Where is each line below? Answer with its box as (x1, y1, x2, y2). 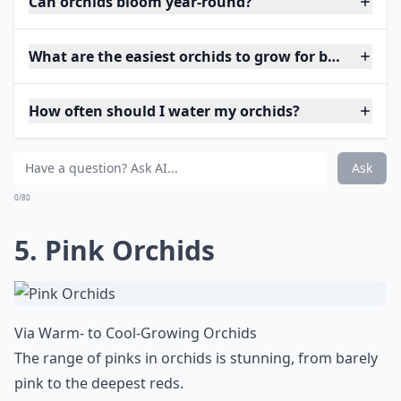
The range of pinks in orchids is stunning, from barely (14, 348, 378, 368)
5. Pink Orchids (14, 232, 215, 269)
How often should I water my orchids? (29, 101, 300, 121)
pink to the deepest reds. (14, 373, 183, 393)
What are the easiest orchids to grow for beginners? (29, 47, 397, 66)
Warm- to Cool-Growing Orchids (38, 323, 257, 343)
